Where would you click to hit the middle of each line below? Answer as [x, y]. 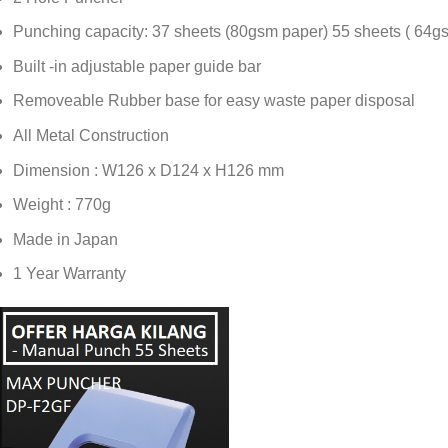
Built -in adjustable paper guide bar [137, 66]
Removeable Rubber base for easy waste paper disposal [214, 101]
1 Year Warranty [70, 274]
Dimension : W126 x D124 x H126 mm [149, 170]
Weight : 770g [62, 205]
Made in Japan [66, 239]
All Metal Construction [91, 135]
